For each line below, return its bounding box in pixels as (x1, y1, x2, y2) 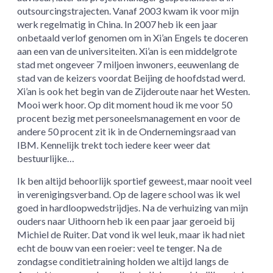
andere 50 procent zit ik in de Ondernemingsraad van (17, 126, 236, 138)
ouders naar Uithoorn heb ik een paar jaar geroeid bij (17, 215, 235, 227)
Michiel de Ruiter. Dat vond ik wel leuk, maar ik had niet (17, 229, 246, 241)
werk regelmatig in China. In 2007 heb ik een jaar (17, 18, 218, 30)
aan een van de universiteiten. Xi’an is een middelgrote (17, 45, 238, 57)
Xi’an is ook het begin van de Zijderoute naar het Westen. (17, 85, 250, 97)
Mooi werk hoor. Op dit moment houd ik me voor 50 (17, 99, 233, 111)
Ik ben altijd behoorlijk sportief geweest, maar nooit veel (17, 175, 252, 187)
